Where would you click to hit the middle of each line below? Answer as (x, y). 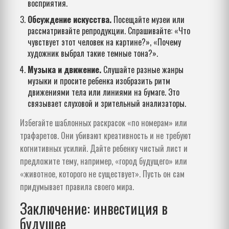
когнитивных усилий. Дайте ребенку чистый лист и (104, 148)
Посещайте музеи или (148, 19)
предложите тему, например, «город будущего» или (104, 161)
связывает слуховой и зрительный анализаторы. (107, 103)
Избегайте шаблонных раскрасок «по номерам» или (104, 122)
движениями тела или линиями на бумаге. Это (104, 92)
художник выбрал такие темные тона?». (93, 53)
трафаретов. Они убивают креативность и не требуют (106, 135)
